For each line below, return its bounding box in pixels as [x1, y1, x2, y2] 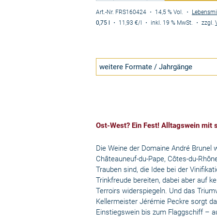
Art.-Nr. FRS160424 [96, 8, 147, 15]
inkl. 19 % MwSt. [151, 19, 193, 26]
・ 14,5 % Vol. [148, 8, 185, 15]
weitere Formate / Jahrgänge [99, 62, 193, 72]
